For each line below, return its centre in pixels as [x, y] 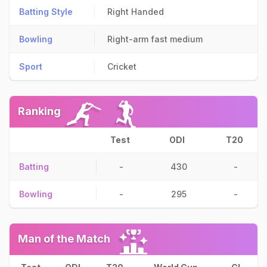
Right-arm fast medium [155, 39]
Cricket [122, 66]
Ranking [39, 111]
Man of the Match [64, 239]
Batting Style [46, 12]
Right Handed [136, 12]
